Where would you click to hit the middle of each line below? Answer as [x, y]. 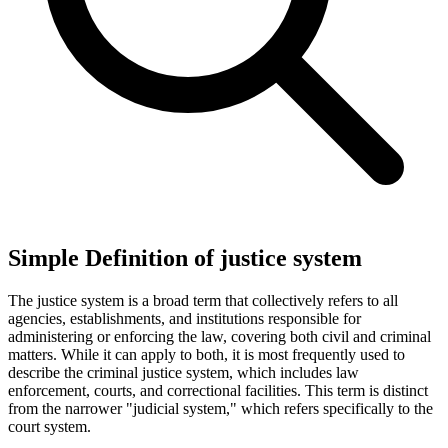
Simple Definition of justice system [185, 257]
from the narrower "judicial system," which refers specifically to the [220, 408]
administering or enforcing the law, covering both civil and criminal [219, 336]
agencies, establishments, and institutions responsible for [184, 318]
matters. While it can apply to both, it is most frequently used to [206, 354]
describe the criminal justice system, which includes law [183, 372]
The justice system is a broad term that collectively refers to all [203, 300]
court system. [49, 426]
